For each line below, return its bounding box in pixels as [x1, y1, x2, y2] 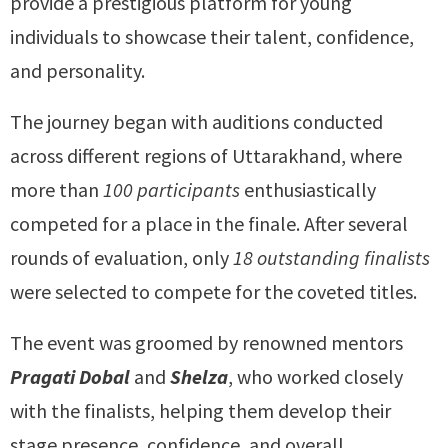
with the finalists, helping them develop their [10, 398, 391, 423]
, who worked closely [228, 364, 403, 389]
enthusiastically [240, 177, 376, 202]
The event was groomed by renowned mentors [10, 330, 403, 355]
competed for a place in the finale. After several [10, 211, 408, 236]
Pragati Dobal [10, 364, 130, 389]
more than [10, 177, 103, 202]
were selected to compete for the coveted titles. [10, 279, 417, 304]
